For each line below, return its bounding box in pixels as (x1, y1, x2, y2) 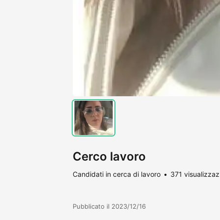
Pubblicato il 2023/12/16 (73, 202, 146, 210)
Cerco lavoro (73, 149, 146, 164)
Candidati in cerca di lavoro (73, 169, 161, 178)
